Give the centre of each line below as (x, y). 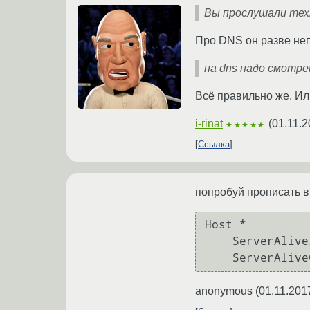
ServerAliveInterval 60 (219, 241)
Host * (226, 225)
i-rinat (209, 123)
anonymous (224, 291)
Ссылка (214, 144)
